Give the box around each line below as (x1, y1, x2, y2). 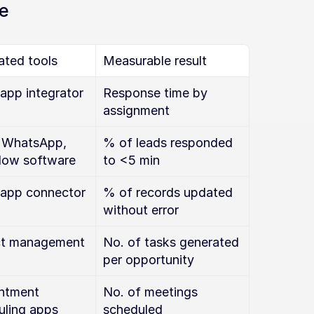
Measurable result (103, 53, 207, 68)
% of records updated (103, 185, 233, 200)
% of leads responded (103, 135, 233, 150)
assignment (103, 103, 170, 118)
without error (103, 203, 179, 217)
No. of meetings (103, 285, 198, 299)
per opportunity (103, 252, 194, 267)
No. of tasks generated (103, 235, 239, 250)
